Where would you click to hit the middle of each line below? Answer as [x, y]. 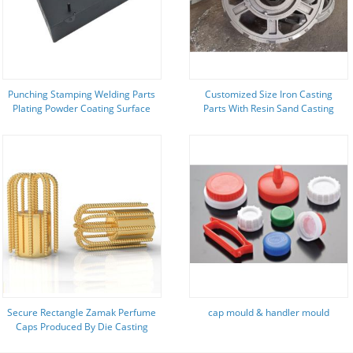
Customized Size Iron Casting [268, 94]
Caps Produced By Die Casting [82, 327]
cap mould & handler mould [268, 312]
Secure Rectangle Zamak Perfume [82, 312]
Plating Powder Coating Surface [82, 108]
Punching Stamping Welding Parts [82, 94]
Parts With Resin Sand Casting [268, 108]
